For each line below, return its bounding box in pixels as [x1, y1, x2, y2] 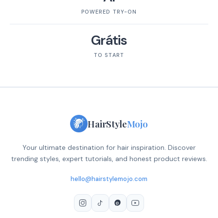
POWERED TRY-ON [81, 8, 137, 16]
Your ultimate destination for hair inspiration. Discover [22, 143, 196, 152]
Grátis [91, 31, 127, 50]
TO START [94, 52, 124, 59]
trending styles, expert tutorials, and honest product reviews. [11, 154, 207, 163]
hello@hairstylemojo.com [71, 175, 147, 183]
